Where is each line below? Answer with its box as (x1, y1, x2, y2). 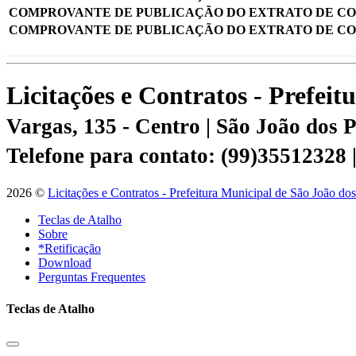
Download (38, 256, 91, 270)
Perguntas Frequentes (38, 270, 145, 284)
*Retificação (38, 242, 101, 256)
